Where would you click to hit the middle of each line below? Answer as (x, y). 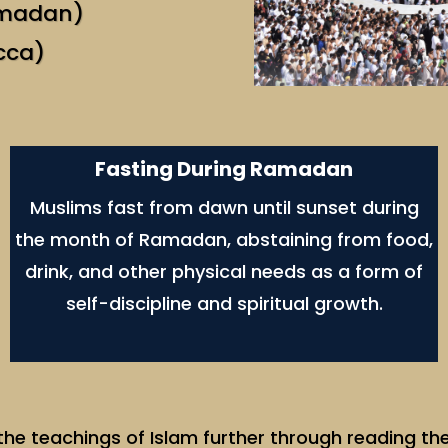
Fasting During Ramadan (224, 169)
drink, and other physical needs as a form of (224, 272)
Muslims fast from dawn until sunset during (224, 208)
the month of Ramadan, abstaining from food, (224, 240)
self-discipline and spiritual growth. (224, 304)
